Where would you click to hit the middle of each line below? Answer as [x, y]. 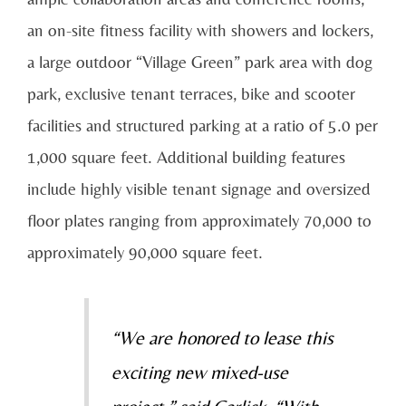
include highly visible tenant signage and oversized [199, 188]
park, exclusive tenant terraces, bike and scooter [191, 93]
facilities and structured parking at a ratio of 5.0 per [203, 125]
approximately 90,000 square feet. [145, 251]
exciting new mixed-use [199, 372]
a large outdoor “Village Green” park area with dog [200, 61]
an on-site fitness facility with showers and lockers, [200, 29]
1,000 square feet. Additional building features [186, 156]
